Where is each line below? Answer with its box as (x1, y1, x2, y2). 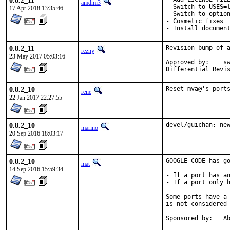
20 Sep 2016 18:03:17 (9, 130, 63, 137)
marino (81, 124, 98, 131)
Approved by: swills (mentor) (166, 59, 209, 66)
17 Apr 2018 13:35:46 (9, 5, 63, 12)
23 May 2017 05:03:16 (9, 53, 65, 60)
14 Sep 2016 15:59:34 (9, 166, 63, 173)
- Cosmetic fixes (166, 17, 223, 25)
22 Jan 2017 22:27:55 (9, 94, 62, 101)
